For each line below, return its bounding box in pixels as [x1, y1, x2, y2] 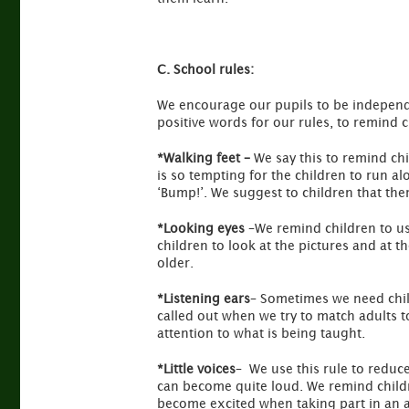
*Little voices [157, 361, 236, 376]
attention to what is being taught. [157, 325, 365, 341]
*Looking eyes [157, 220, 248, 236]
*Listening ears [157, 290, 250, 306]
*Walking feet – [157, 150, 254, 165]
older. [157, 255, 194, 270]
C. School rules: [157, 61, 254, 77]
